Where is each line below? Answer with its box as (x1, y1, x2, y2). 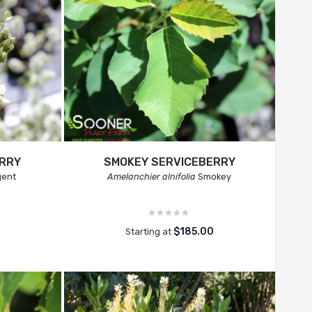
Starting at (125, 226, 173, 237)
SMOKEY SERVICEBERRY (103, 155, 235, 169)
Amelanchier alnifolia (107, 171, 196, 182)
